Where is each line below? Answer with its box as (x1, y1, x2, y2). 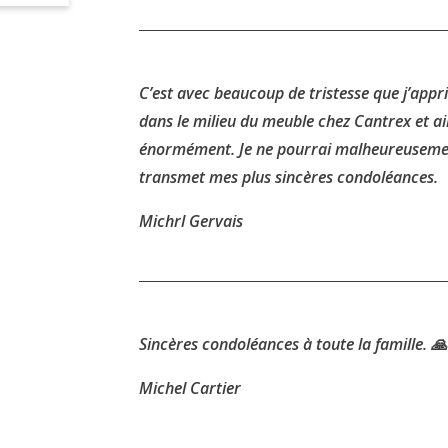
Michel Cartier (139, 377, 241, 399)
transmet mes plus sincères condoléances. (139, 166, 438, 188)
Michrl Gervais (139, 210, 243, 232)
